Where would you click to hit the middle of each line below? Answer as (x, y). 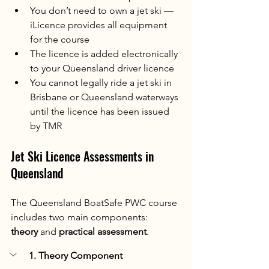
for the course (60, 40)
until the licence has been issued (101, 112)
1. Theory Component (76, 256)
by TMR (46, 126)
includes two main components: (80, 217)
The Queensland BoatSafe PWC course (95, 203)
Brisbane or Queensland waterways (105, 97)
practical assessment (103, 232)
